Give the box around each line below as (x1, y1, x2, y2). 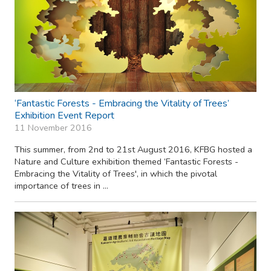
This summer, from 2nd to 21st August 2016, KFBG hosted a (15, 143, 252, 155)
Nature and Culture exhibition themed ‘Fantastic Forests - (15, 155, 238, 168)
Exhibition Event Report (15, 108, 114, 122)
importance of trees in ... (15, 179, 108, 192)
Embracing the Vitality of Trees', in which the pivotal (15, 167, 217, 180)
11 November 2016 (15, 121, 92, 134)
